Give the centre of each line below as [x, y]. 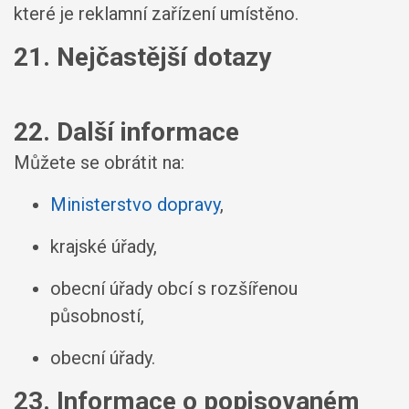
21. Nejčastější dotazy [142, 57]
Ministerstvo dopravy [135, 204]
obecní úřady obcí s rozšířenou [174, 288]
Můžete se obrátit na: [99, 163]
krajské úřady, [104, 246]
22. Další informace [126, 131]
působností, [97, 316]
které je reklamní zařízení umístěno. [156, 14]
